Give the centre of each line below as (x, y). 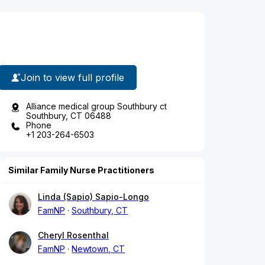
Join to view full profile (72, 77)
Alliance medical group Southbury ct (96, 106)
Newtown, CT (98, 249)
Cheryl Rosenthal (73, 235)
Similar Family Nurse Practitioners (81, 170)
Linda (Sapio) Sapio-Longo (93, 197)
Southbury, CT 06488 (69, 116)
